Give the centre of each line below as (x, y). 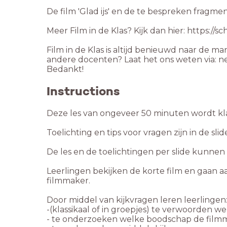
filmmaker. (69, 180)
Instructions (83, 91)
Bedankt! (65, 69)
